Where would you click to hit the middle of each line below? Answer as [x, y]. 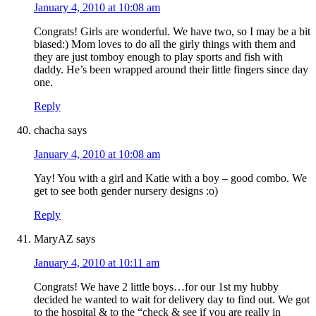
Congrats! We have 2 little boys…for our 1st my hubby [156, 287]
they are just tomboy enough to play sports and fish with [158, 57]
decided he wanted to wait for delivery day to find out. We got [172, 300]
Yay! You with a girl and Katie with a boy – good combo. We [170, 178]
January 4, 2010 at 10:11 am [97, 263]
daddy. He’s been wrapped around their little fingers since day [171, 70]
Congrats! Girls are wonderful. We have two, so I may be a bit [172, 32]
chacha [49, 130]
